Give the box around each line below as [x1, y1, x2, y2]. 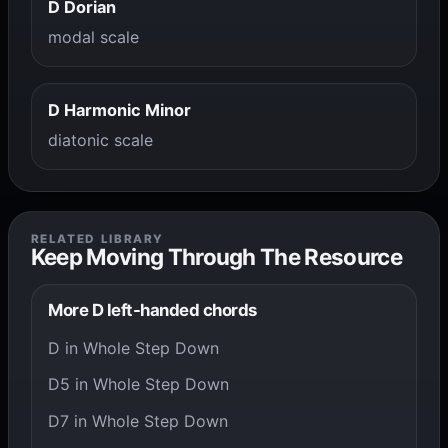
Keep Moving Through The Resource [30, 243, 403, 271]
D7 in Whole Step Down [48, 410, 229, 431]
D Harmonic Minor [48, 100, 192, 121]
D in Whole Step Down [48, 337, 220, 358]
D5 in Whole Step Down [48, 374, 230, 395]
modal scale [48, 27, 140, 48]
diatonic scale [48, 130, 154, 151]
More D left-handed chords [48, 300, 257, 321]
